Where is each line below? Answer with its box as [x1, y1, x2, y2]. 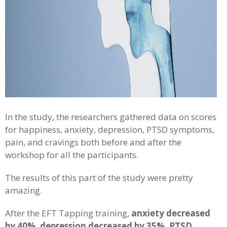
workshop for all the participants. [5, 149, 140, 161]
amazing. [5, 184, 44, 196]
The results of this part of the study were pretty [5, 172, 193, 183]
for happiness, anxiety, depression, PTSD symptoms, [5, 124, 214, 135]
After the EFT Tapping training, [5, 207, 131, 219]
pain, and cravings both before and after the [5, 136, 181, 148]
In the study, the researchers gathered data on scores [5, 111, 216, 123]
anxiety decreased [131, 207, 210, 219]
